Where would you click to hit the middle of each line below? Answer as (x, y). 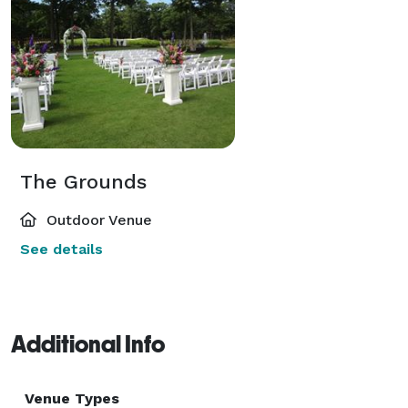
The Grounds (83, 181)
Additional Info (88, 344)
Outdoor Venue (97, 219)
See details (61, 249)
